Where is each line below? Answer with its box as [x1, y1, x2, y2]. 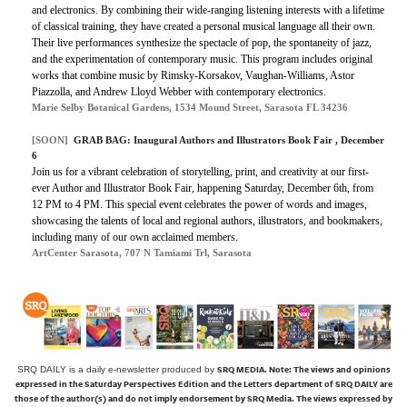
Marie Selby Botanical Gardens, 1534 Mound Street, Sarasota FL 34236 [32, 101, 348, 113]
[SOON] [32, 134, 68, 145]
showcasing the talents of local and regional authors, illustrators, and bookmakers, [32, 213, 382, 227]
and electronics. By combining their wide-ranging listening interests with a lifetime [32, 3, 384, 16]
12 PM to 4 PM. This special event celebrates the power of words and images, [32, 197, 367, 211]
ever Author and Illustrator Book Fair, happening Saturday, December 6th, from [32, 181, 373, 194]
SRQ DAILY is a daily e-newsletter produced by [16, 364, 217, 375]
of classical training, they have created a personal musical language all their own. [32, 19, 375, 33]
